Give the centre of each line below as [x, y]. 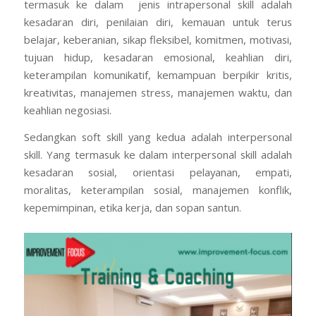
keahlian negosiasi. [67, 110]
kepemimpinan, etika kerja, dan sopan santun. [132, 208]
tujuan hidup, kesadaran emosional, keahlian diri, [158, 57]
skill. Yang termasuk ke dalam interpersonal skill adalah [158, 155]
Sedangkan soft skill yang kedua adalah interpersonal [158, 137]
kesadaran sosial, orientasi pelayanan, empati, [158, 172]
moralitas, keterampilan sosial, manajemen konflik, [158, 190]
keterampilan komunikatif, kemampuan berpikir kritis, [158, 75]
